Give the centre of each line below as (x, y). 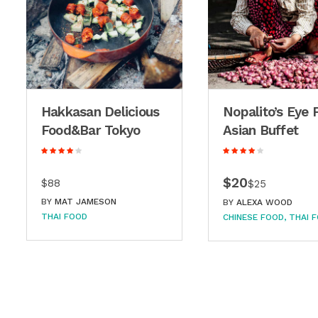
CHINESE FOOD (254, 218)
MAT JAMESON (86, 202)
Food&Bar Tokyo (91, 131)
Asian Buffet (261, 131)
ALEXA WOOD (265, 203)
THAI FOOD (64, 217)
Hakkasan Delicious (100, 112)
